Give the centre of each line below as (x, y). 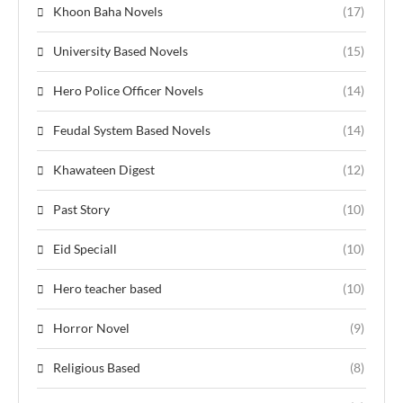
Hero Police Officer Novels (128, 90)
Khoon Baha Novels (108, 11)
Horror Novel (91, 327)
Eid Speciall (85, 248)
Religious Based (97, 367)
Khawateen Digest (104, 169)
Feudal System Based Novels (132, 130)
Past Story (81, 209)
